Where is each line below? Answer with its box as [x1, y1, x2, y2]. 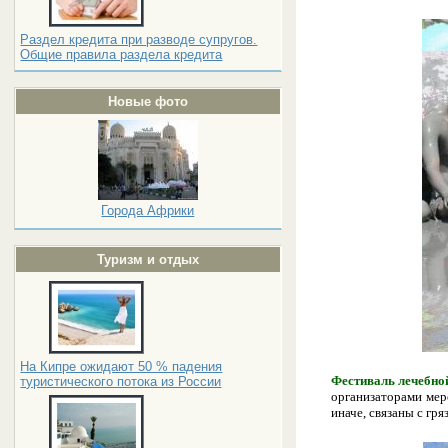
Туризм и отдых [96, 252, 199, 267]
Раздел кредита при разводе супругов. [20, 32, 258, 47]
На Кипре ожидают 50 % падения [20, 359, 223, 374]
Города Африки [101, 203, 195, 218]
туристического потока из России [20, 374, 222, 389]
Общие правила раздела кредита [20, 47, 223, 62]
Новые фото [107, 94, 188, 109]
